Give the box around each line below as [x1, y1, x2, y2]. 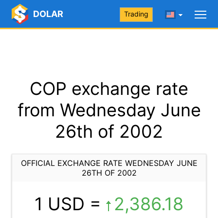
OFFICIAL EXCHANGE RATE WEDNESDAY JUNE [20, 158, 198, 168]
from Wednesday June [17, 99, 201, 121]
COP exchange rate [30, 78, 188, 99]
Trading [124, 10, 148, 18]
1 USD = [35, 193, 106, 215]
